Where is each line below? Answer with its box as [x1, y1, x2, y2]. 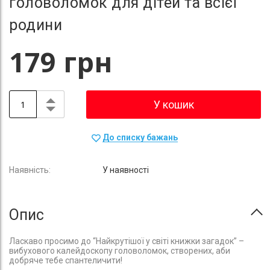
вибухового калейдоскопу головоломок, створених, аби [9, 246, 230, 256]
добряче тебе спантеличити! [9, 256, 122, 266]
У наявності [102, 165, 149, 175]
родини [9, 16, 62, 34]
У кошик [153, 98, 194, 111]
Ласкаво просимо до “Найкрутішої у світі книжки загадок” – [9, 236, 244, 246]
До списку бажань [102, 133, 178, 143]
